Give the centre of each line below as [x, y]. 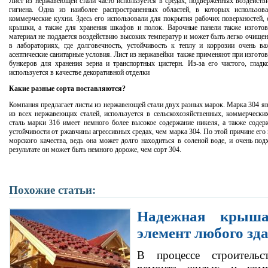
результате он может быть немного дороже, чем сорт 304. [95, 150]
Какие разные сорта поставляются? [67, 89]
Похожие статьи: [52, 190]
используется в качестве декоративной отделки [79, 72]
